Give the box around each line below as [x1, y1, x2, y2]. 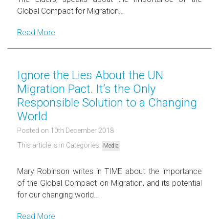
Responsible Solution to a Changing [17, 95, 197, 109]
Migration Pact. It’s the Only [17, 82, 155, 96]
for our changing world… [17, 190, 99, 199]
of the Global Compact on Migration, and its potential [17, 178, 202, 188]
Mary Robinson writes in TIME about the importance [17, 166, 202, 176]
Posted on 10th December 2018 [17, 126, 114, 134]
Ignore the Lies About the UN [17, 68, 163, 82]
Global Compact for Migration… [17, 6, 124, 16]
